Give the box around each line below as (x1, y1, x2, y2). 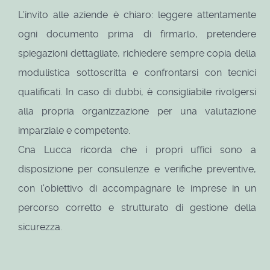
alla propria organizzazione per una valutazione (18, 105, 257, 118)
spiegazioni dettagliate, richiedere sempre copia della (18, 48, 257, 60)
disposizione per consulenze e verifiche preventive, (18, 163, 257, 175)
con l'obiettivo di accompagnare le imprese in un (18, 183, 257, 195)
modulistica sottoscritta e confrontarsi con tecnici (18, 67, 257, 79)
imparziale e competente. (18, 125, 130, 137)
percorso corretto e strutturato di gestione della (18, 202, 257, 214)
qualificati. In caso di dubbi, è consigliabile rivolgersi (18, 86, 257, 98)
